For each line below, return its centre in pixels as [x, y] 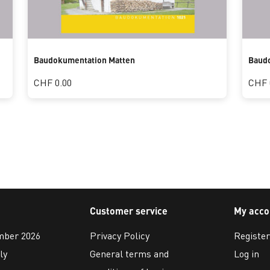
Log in [246, 253]
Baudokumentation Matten [85, 60]
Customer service [129, 210]
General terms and [130, 253]
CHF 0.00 [53, 82]
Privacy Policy [120, 235]
